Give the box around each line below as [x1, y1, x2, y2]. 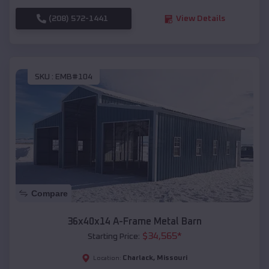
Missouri [157, 255, 187, 262]
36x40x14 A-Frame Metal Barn [67, 217, 202, 227]
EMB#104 [55, 72, 92, 81]
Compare [31, 189, 68, 199]
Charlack [122, 255, 153, 262]
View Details [175, 14, 225, 23]
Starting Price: [87, 232, 140, 241]
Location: [93, 255, 121, 262]
